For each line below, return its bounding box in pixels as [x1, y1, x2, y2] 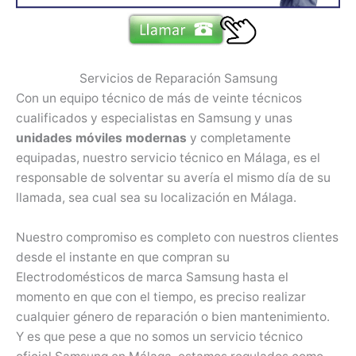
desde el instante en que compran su [16, 250, 230, 265]
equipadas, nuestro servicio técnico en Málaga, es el [16, 150, 320, 166]
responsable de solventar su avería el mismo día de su [16, 170, 331, 186]
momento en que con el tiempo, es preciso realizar [16, 289, 306, 305]
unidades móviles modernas [16, 130, 187, 146]
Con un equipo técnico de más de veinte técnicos [16, 91, 302, 106]
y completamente [187, 130, 291, 146]
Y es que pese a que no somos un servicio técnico [16, 329, 303, 345]
